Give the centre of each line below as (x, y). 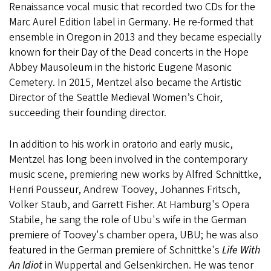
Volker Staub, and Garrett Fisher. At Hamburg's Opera (129, 205)
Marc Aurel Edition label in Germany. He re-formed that (131, 22)
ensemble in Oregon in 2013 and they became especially (135, 37)
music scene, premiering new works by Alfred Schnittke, (135, 175)
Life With (241, 250)
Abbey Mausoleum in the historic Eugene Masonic (120, 67)
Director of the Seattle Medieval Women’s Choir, (116, 98)
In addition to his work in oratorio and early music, (121, 144)
